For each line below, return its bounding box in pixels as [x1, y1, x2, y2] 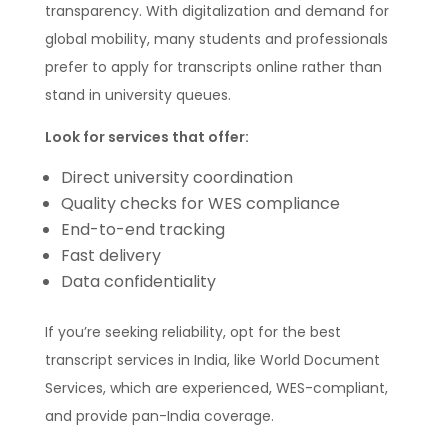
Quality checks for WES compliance [60, 192, 340, 216]
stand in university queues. [44, 85, 231, 106]
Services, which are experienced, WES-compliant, [44, 378, 388, 399]
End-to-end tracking [60, 218, 225, 242]
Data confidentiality [60, 270, 216, 294]
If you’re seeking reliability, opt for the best [44, 322, 341, 343]
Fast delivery [60, 244, 161, 268]
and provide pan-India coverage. [44, 406, 274, 427]
